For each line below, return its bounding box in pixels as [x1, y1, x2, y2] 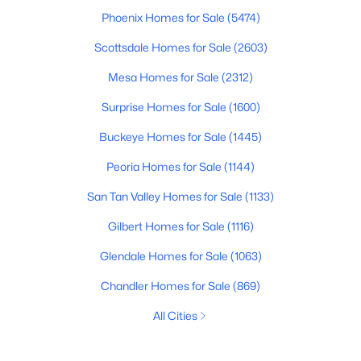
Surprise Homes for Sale [101, 100, 229, 114]
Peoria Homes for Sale [106, 160, 224, 173]
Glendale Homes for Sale [99, 249, 230, 263]
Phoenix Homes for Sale [101, 10, 227, 24]
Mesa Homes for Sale [108, 70, 222, 84]
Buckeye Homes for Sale [99, 130, 229, 143]
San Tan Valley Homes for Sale [87, 189, 245, 203]
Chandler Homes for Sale [101, 279, 233, 293]
